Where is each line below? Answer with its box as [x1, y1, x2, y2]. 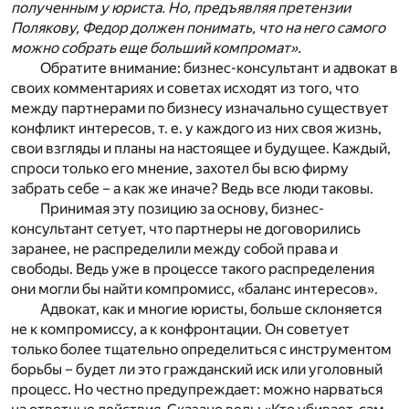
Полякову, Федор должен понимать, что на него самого [11, 19, 385, 37]
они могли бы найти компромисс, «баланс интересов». [11, 280, 378, 299]
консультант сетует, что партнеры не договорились [11, 220, 361, 238]
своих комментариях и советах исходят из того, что [11, 79, 359, 98]
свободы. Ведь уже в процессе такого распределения [11, 260, 374, 278]
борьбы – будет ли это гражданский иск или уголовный [11, 361, 383, 379]
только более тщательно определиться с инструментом [11, 341, 392, 359]
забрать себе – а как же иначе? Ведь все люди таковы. [11, 180, 373, 198]
